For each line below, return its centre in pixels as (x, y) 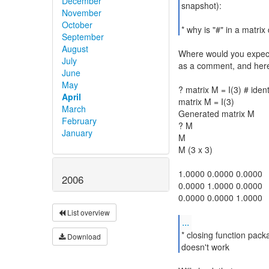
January (77, 132)
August (75, 48)
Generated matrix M (216, 113)
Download (83, 236)
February (79, 120)
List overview (88, 212)
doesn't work (205, 247)
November (82, 12)
